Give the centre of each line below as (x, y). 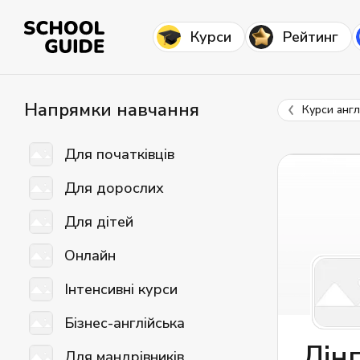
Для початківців (119, 154)
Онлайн (90, 255)
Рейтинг (311, 37)
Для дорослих (114, 188)
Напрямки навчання (112, 110)
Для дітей (99, 221)
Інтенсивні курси (121, 289)
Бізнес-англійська (125, 323)
